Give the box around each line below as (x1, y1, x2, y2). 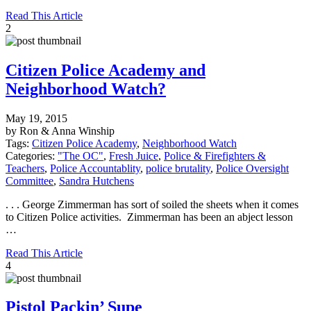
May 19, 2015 (6, 112, 67, 124)
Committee (6, 174, 53, 187)
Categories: (6, 149, 58, 162)
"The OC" (58, 149, 103, 162)
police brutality (146, 162, 210, 174)
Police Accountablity (50, 162, 140, 174)
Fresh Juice (109, 149, 158, 162)
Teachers (6, 162, 44, 174)
